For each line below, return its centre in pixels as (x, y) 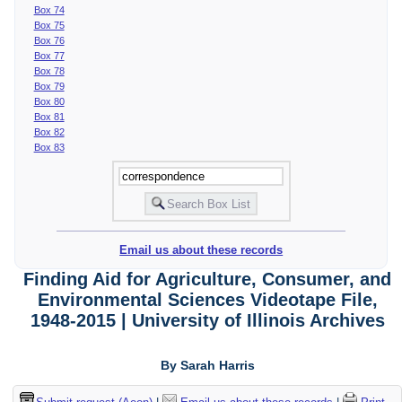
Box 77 (49, 55)
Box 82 (49, 131)
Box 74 (49, 9)
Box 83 (49, 147)
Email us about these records (201, 250)
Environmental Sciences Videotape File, (207, 300)
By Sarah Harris (207, 366)
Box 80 (49, 101)
